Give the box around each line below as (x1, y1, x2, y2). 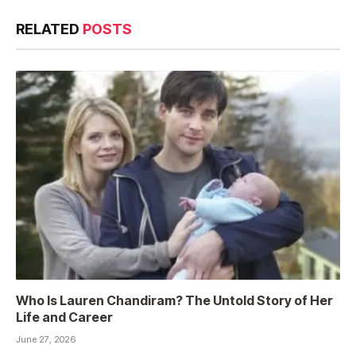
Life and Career (16, 308, 113, 325)
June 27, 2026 (16, 333, 75, 345)
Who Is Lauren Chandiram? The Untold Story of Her (16, 292, 333, 308)
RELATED (16, 20, 83, 37)
